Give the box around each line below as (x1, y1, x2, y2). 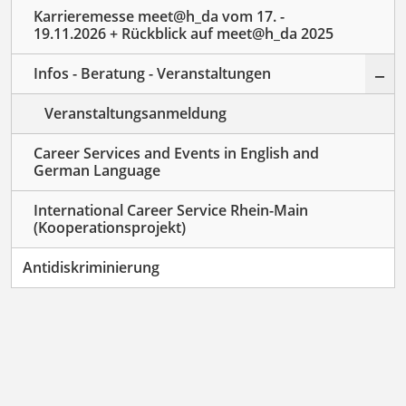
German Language (34, 159, 160, 180)
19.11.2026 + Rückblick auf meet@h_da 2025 (34, 23, 333, 43)
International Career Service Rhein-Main (34, 199, 308, 220)
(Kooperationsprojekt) (34, 217, 186, 237)
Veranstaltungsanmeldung (44, 102, 227, 123)
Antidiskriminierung (23, 256, 159, 277)
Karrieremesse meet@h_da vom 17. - (34, 5, 285, 26)
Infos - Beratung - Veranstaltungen (34, 63, 271, 83)
